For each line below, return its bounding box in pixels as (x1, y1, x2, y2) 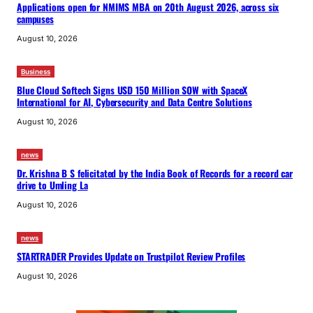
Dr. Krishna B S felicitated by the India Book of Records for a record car (17, 166, 293, 180)
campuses (17, 11, 54, 26)
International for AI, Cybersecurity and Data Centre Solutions (17, 94, 252, 109)
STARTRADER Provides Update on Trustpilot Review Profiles (17, 249, 246, 263)
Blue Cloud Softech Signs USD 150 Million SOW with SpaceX (17, 82, 248, 97)
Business (21, 67, 50, 75)
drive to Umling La (17, 177, 88, 192)
